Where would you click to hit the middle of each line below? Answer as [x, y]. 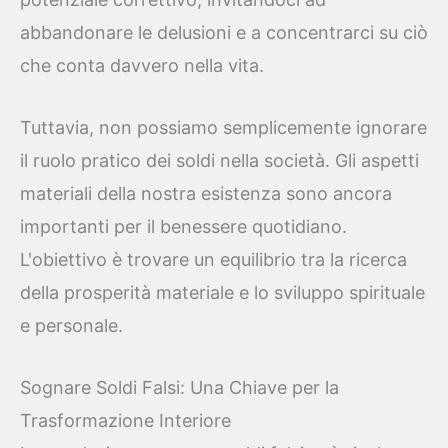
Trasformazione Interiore [125, 420]
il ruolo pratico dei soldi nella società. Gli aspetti [219, 160]
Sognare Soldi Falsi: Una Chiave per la [179, 387]
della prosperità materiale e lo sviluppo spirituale [222, 292]
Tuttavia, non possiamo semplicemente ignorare [223, 127]
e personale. [71, 325]
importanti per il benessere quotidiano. [183, 226]
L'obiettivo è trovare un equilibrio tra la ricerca [213, 259]
